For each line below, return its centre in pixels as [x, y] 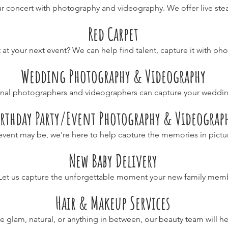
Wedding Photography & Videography [113, 76]
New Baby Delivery [113, 161]
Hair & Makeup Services [113, 203]
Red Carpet [113, 34]
